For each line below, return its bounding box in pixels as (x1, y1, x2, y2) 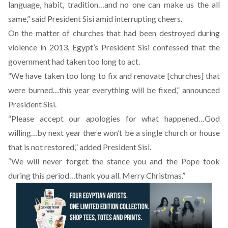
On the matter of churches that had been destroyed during (8, 28, 220, 38)
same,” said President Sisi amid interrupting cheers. (8, 14, 182, 23)
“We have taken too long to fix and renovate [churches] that (8, 71, 220, 80)
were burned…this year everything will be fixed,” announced (8, 85, 220, 95)
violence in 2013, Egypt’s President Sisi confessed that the (8, 42, 220, 52)
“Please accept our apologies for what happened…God (8, 113, 220, 123)
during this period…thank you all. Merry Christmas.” (8, 170, 185, 180)
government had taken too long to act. (8, 56, 140, 66)
